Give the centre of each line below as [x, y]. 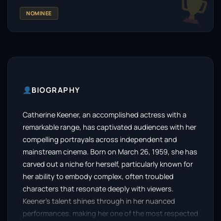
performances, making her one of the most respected [110, 213]
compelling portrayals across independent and [100, 139]
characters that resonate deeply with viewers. [98, 189]
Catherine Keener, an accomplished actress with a [105, 115]
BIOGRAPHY [56, 90]
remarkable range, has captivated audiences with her [110, 127]
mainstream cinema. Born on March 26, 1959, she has [110, 152]
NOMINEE [39, 13]
